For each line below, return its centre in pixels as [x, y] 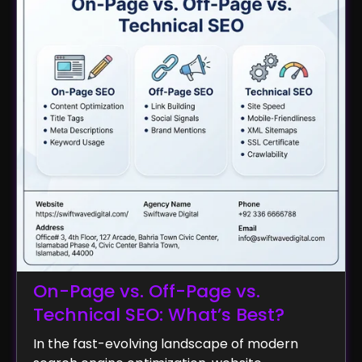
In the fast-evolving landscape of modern [166, 343]
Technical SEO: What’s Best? [159, 314]
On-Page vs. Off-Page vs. [147, 291]
